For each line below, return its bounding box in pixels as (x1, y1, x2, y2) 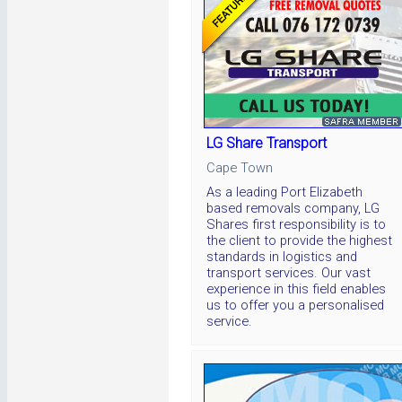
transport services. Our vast (206, 264, 371, 281)
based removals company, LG (206, 199, 380, 216)
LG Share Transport (206, 134, 327, 152)
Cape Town (206, 159, 273, 176)
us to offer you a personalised (206, 296, 384, 313)
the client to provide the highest (206, 232, 392, 249)
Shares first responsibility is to (206, 215, 386, 232)
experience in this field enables (206, 280, 386, 297)
